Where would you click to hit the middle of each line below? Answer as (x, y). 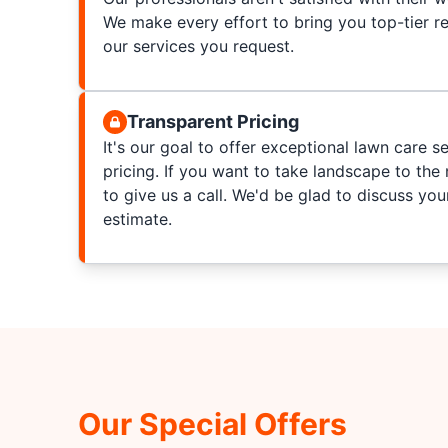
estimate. (137, 219)
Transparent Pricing (212, 121)
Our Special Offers (212, 424)
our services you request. (198, 46)
